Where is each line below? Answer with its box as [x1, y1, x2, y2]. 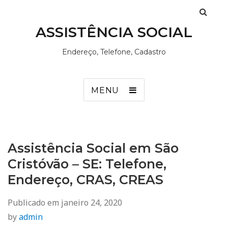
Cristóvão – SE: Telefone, [8, 156, 166, 172]
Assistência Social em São [8, 140, 179, 156]
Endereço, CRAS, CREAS [8, 172, 163, 187]
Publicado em [8, 197, 61, 208]
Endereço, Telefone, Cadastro [62, 47, 166, 56]
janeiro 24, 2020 [61, 197, 122, 208]
